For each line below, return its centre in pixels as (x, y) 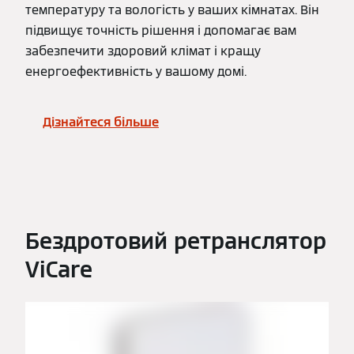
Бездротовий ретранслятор (176, 241)
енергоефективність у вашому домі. (136, 71)
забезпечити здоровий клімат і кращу (143, 51)
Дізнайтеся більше (101, 122)
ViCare (59, 270)
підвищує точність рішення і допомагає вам (161, 30)
